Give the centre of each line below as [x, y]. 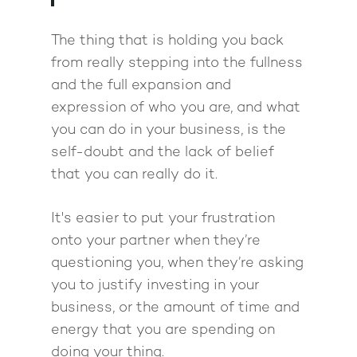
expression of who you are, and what [176, 108]
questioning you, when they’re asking [177, 263]
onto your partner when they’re [156, 241]
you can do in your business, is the [169, 130]
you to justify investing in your [155, 285]
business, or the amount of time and [175, 308]
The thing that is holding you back [167, 41]
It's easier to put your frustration [163, 218]
